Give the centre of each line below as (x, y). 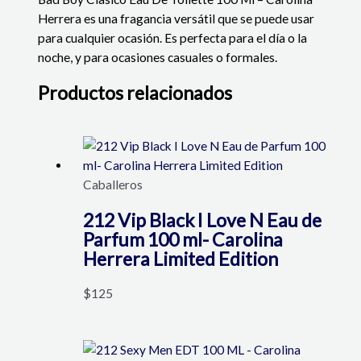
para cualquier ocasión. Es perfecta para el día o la (173, 38)
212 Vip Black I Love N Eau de (202, 220)
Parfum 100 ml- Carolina (183, 239)
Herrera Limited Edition (180, 258)
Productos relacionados (135, 92)
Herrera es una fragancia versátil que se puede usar (176, 19)
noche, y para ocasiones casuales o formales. (158, 58)
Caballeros (112, 185)
